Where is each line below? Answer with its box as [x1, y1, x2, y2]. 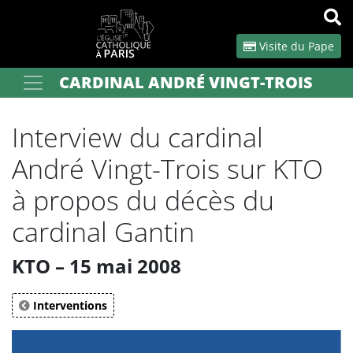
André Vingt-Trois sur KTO [12, 150, 323, 187]
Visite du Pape [256, 39, 334, 54]
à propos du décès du [12, 182, 274, 218]
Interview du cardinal [12, 119, 263, 155]
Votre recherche [11, 74, 95, 89]
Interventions [30, 298, 107, 313]
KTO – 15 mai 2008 [12, 253, 181, 279]
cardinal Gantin [12, 214, 195, 250]
